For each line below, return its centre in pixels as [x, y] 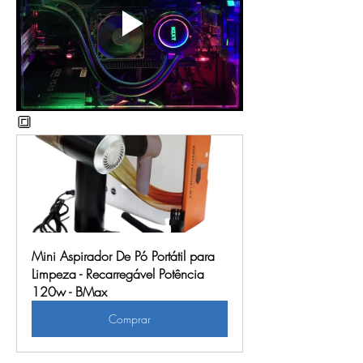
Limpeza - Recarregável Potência [118, 274]
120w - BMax [69, 292]
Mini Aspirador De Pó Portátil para [123, 256]
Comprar [130, 319]
